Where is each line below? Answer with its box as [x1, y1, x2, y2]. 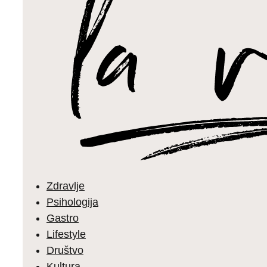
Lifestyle [46, 228, 86, 240]
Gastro [46, 212, 79, 224]
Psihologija [46, 196, 98, 208]
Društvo [46, 244, 83, 256]
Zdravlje [46, 180, 85, 192]
